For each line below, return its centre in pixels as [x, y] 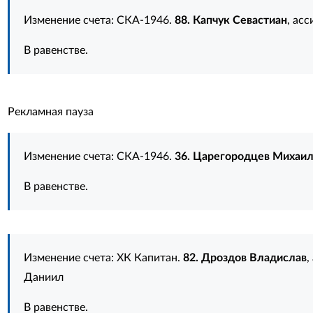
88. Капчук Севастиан [231, 20]
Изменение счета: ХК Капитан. [103, 258]
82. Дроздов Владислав [245, 258]
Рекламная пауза [50, 112]
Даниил [43, 277]
